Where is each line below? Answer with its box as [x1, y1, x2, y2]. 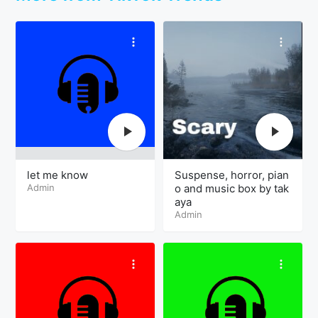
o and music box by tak [175, 182, 289, 196]
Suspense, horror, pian [175, 168, 289, 182]
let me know [27, 168, 89, 182]
